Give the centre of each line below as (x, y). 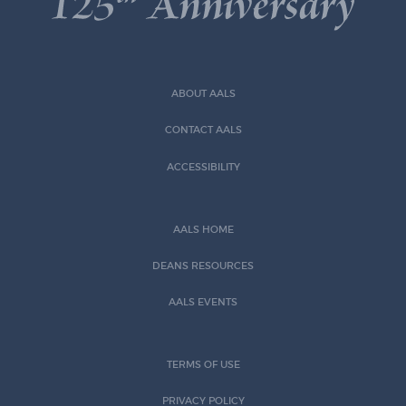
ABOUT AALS (203, 94)
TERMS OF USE (203, 364)
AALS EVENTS (203, 302)
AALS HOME (203, 229)
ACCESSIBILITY (203, 167)
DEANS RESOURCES (203, 266)
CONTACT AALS (203, 130)
